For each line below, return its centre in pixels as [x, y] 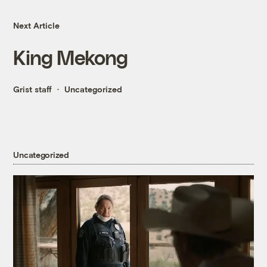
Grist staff [33, 89]
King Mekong [71, 57]
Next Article [37, 26]
